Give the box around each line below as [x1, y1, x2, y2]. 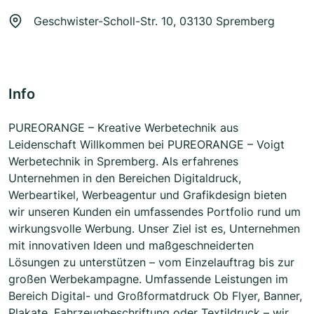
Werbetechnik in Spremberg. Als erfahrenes [8, 154, 238, 169]
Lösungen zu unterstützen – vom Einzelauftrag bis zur [8, 255, 294, 270]
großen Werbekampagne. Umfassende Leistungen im [8, 272, 288, 287]
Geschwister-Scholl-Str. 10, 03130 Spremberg [34, 14, 275, 29]
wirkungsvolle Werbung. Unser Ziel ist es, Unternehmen [8, 221, 300, 236]
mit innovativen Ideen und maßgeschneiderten [8, 238, 254, 253]
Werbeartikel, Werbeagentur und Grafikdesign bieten [8, 188, 287, 203]
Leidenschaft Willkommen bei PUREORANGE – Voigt [8, 137, 285, 152]
